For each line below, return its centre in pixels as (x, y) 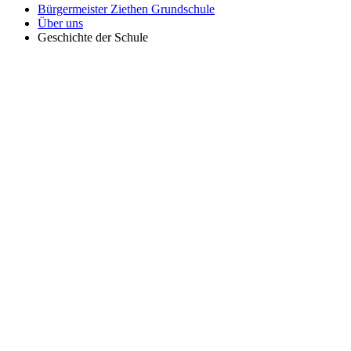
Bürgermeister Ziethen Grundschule (126, 9)
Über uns (60, 23)
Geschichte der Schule (93, 37)
